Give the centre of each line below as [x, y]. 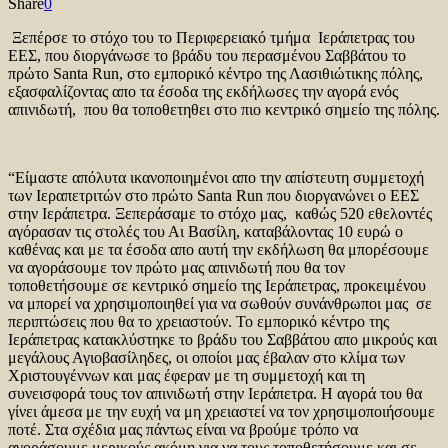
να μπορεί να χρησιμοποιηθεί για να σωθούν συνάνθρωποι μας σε [220, 303]
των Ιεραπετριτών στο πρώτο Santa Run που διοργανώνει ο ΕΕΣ [213, 195]
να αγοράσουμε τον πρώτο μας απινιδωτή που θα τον [176, 267]
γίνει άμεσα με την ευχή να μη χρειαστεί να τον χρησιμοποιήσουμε [221, 411]
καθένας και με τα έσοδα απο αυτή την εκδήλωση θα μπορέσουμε [218, 249]
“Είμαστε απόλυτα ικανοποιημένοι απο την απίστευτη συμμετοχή [216, 177]
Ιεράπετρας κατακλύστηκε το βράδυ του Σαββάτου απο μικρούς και [222, 339]
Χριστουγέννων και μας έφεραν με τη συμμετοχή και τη [186, 375]
